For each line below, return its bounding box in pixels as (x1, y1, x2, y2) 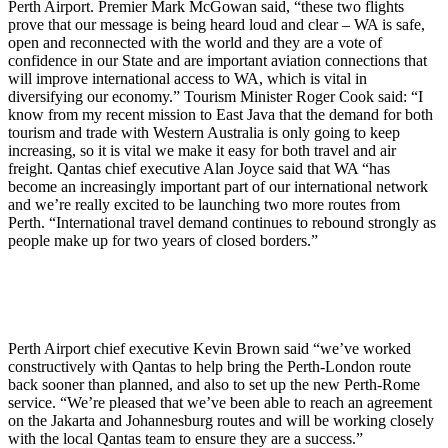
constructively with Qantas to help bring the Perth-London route (8, 358, 411, 376)
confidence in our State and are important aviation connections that (8, 52, 427, 70)
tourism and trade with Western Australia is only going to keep (8, 124, 400, 142)
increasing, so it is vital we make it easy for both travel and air (8, 142, 396, 160)
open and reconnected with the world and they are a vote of (8, 34, 382, 52)
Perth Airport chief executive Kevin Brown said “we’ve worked (8, 340, 411, 358)
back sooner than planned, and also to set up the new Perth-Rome (8, 376, 420, 394)
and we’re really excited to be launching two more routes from (8, 196, 400, 214)
